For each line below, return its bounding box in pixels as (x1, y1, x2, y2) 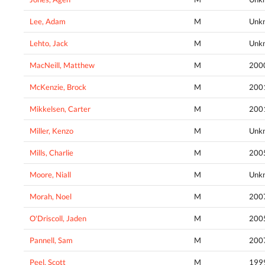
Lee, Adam (30, 16, 66, 26)
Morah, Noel (30, 191, 72, 201)
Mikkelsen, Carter (30, 104, 91, 114)
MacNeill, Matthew (30, 60, 95, 70)
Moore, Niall (30, 169, 71, 179)
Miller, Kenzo (30, 125, 73, 135)
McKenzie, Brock (30, 82, 86, 92)
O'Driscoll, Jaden (30, 213, 86, 223)
